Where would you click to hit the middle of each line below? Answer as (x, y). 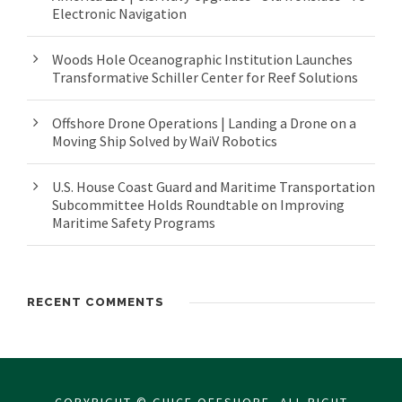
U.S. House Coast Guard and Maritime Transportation (214, 187)
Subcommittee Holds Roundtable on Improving (198, 205)
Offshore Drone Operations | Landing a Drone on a (204, 123)
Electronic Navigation (119, 14)
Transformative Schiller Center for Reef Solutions (205, 78)
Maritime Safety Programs (134, 223)
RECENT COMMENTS (96, 302)
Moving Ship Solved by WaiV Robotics (165, 141)
